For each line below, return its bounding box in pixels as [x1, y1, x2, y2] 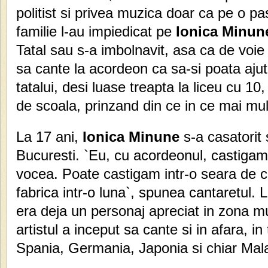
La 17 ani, [16, 129, 83, 145]
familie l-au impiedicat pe [16, 23, 172, 40]
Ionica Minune [83, 129, 179, 145]
